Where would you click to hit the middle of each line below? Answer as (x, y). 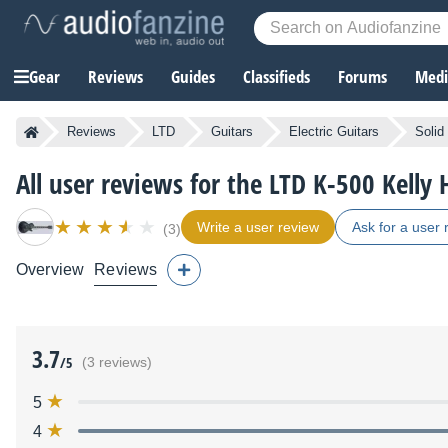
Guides (193, 77)
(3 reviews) (117, 363)
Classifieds (276, 77)
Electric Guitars (334, 132)
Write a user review (258, 227)
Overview (50, 270)
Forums (362, 77)
